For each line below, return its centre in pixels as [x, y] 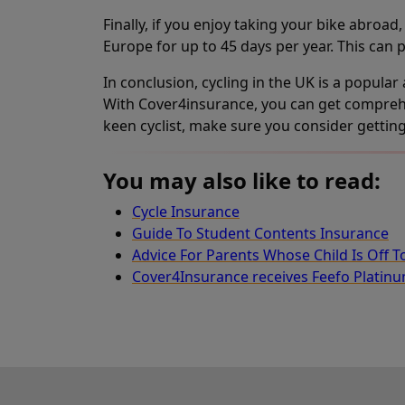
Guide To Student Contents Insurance [260, 233]
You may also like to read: [242, 180]
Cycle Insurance [186, 212]
